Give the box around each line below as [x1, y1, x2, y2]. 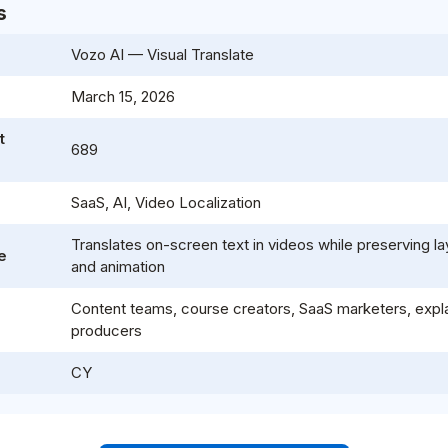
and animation [71, 257, 165, 276]
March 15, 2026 [71, 87, 175, 106]
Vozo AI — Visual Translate [71, 45, 254, 64]
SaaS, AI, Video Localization [71, 193, 261, 212]
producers [71, 321, 142, 340]
